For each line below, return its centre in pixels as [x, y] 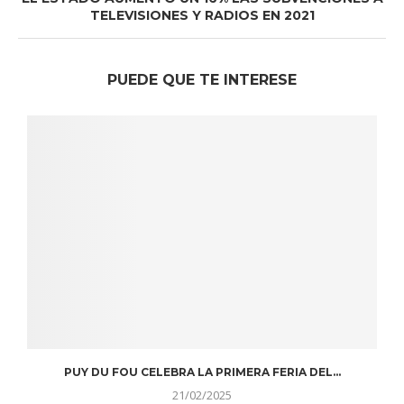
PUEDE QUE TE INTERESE [202, 80]
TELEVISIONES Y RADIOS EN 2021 [202, 16]
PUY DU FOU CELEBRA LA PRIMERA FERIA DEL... [202, 372]
